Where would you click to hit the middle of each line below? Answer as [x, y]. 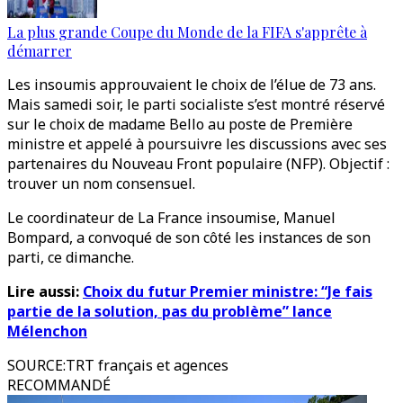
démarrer [40, 51]
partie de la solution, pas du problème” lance [170, 311]
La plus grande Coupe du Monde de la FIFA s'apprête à [187, 32]
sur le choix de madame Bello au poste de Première [180, 124]
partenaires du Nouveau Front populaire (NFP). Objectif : [198, 164]
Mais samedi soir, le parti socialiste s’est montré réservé [196, 104]
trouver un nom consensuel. [101, 184]
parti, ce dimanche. [71, 257]
